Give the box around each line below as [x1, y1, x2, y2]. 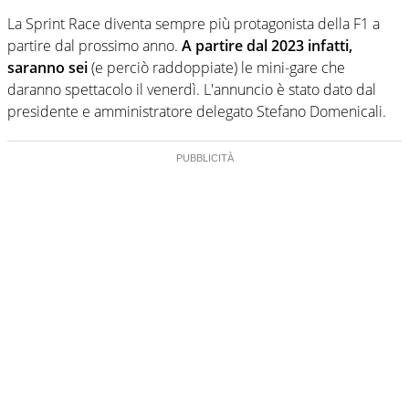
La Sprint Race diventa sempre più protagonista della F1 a [7, 13, 380, 34]
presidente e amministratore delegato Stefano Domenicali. [7, 100, 386, 121]
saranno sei [7, 57, 88, 78]
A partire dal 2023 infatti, [178, 35, 352, 56]
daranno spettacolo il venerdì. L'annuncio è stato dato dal [7, 79, 376, 100]
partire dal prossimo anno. [7, 35, 178, 56]
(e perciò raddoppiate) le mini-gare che [88, 57, 345, 78]
